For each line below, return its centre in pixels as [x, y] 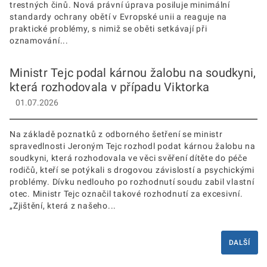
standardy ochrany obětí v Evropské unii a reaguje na [118, 17]
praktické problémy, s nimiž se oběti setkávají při [108, 29]
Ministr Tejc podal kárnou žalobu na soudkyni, [133, 73]
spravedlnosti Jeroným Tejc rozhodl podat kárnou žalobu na [133, 146]
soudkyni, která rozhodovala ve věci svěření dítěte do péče [128, 158]
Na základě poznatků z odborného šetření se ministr [116, 134]
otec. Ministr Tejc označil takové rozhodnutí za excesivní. [126, 194]
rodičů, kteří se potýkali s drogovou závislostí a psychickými [132, 170]
